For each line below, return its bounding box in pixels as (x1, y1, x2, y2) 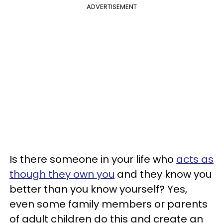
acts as (176, 152, 214, 166)
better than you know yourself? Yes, (9, 182, 187, 196)
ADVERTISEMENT (86, 1, 137, 11)
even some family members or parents (9, 197, 208, 211)
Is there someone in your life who (9, 152, 176, 166)
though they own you (9, 167, 114, 181)
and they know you (114, 167, 212, 181)
